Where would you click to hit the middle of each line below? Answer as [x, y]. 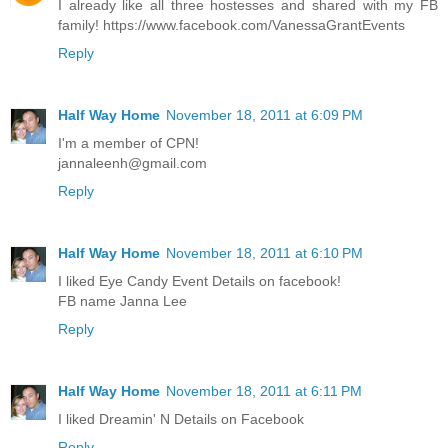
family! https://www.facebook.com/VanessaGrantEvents [231, 25]
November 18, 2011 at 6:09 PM [264, 115]
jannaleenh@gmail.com [132, 163]
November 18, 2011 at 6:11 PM [264, 391]
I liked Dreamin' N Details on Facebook [181, 419]
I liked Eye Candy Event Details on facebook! [199, 281]
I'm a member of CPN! [128, 143]
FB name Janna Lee [122, 301]
